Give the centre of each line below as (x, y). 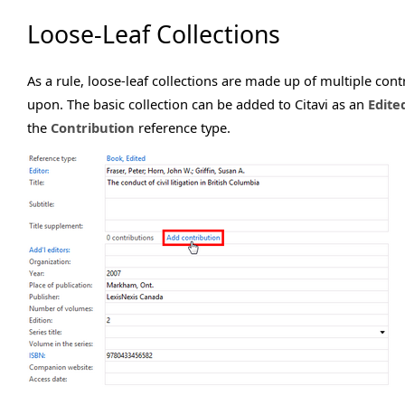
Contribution (93, 127)
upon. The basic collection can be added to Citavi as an (198, 104)
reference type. (183, 127)
